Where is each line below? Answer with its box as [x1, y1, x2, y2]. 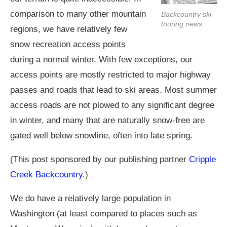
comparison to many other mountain [10, 9, 146, 19]
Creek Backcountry [10, 170, 83, 179]
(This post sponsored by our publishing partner [10, 155, 189, 164]
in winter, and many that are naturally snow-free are [10, 116, 205, 125]
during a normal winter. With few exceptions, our [10, 55, 193, 64]
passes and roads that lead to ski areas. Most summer [10, 85, 217, 95]
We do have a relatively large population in [10, 194, 171, 203]
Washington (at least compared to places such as [10, 209, 197, 218]
